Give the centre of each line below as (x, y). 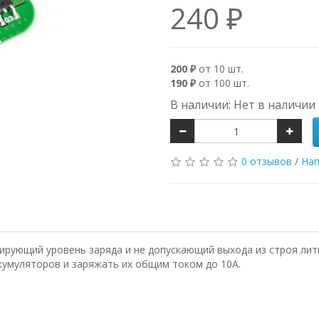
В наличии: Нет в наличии (243, 105)
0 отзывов (267, 161)
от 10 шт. (220, 69)
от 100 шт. (223, 83)
